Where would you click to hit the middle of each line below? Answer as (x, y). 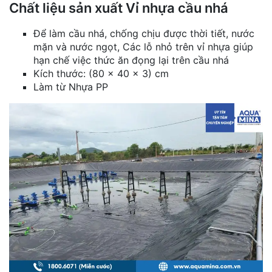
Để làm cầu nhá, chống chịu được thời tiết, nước (144, 34)
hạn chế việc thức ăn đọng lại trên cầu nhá (131, 60)
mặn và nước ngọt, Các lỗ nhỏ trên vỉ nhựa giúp (143, 47)
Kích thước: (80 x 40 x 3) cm (101, 74)
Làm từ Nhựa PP (71, 87)
